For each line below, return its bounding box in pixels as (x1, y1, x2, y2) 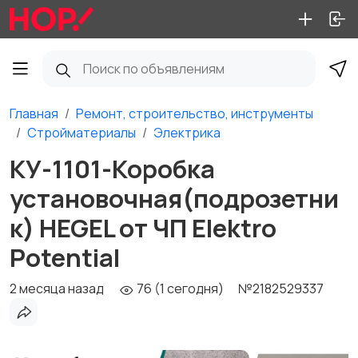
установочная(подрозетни (10, 181, 339, 215)
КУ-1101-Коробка (10, 152, 215, 185)
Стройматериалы (27, 124, 136, 141)
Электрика (153, 124, 221, 141)
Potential (10, 241, 120, 274)
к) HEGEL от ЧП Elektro (10, 211, 276, 245)
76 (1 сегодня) (134, 280, 224, 297)
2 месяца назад (10, 280, 104, 297)
